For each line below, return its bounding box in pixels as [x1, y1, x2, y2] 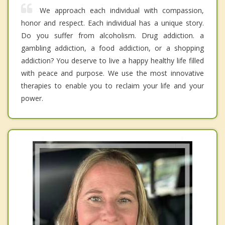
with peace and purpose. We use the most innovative [21, 68, 204, 78]
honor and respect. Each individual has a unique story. [21, 18, 204, 28]
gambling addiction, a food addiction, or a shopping [21, 43, 204, 53]
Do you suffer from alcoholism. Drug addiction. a [21, 31, 204, 41]
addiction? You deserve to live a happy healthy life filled [21, 56, 204, 66]
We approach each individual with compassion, [40, 6, 204, 16]
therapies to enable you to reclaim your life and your [21, 81, 204, 91]
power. [21, 93, 43, 103]
